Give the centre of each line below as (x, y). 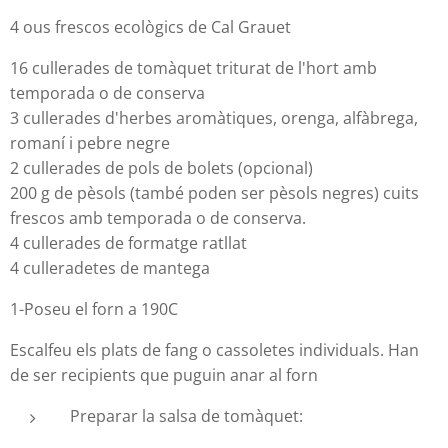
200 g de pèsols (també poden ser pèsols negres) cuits (214, 192)
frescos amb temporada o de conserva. (162, 217)
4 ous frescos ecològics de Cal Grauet (150, 26)
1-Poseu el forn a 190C (94, 308)
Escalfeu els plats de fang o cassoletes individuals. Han (214, 349)
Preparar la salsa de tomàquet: (186, 415)
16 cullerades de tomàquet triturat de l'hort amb (193, 67)
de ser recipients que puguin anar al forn (164, 374)
